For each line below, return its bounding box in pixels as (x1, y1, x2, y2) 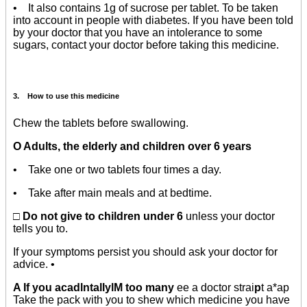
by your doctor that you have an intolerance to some (13, 27, 262, 39)
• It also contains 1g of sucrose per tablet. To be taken (13, 2, 278, 14)
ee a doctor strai (177, 281, 254, 293)
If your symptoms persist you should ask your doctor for (13, 245, 278, 258)
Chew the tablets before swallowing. (13, 116, 188, 129)
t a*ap (261, 281, 289, 293)
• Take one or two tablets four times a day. (13, 163, 221, 175)
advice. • (13, 258, 55, 270)
